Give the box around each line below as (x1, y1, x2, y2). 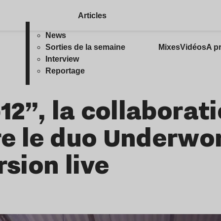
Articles (77, 11, 107, 20)
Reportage (45, 67, 85, 75)
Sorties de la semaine (45, 43, 126, 51)
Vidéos (180, 43, 206, 51)
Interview (45, 55, 79, 63)
